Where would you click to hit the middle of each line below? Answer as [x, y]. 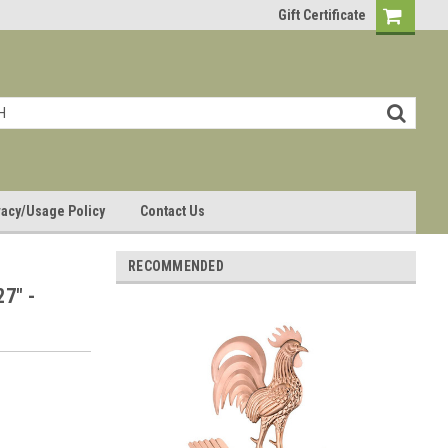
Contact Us [172, 211]
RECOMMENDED [176, 266]
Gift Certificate [322, 15]
